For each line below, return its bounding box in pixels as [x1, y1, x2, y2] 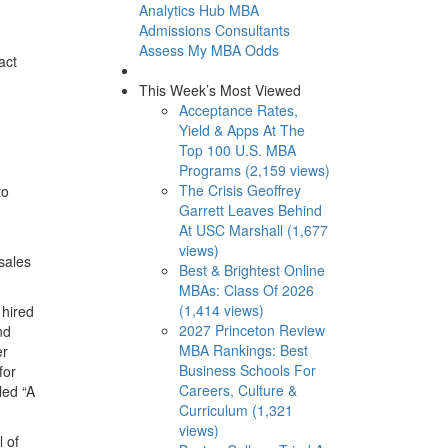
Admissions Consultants [138, 19, 290, 40]
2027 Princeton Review [178, 319, 325, 340]
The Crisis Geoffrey [178, 179, 301, 200]
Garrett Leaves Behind [178, 199, 322, 220]
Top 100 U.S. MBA [178, 139, 296, 160]
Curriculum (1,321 [178, 399, 293, 420]
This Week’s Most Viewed [138, 79, 301, 100]
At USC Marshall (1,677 [178, 219, 328, 240]
